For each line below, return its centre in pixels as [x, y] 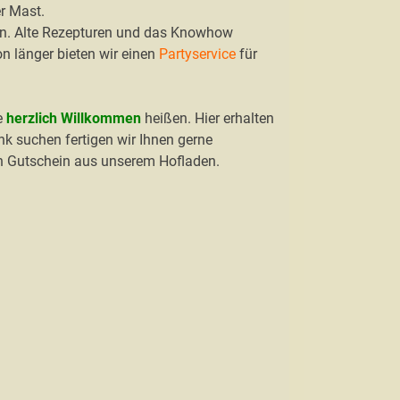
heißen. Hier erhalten [208, 118]
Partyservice [197, 54]
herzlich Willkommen [74, 118]
